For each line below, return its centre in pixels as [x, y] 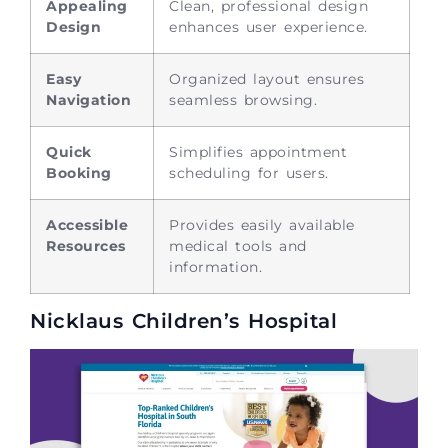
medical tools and [238, 245]
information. [215, 266]
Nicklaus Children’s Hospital [183, 320]
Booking [79, 172]
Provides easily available [262, 224]
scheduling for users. [249, 172]
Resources [86, 245]
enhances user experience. [268, 26]
